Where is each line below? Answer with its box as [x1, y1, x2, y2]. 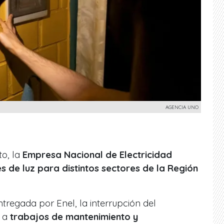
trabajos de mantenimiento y [10, 210, 138, 222]
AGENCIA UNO [165, 103, 198, 110]
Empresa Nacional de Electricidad [20, 148, 172, 160]
